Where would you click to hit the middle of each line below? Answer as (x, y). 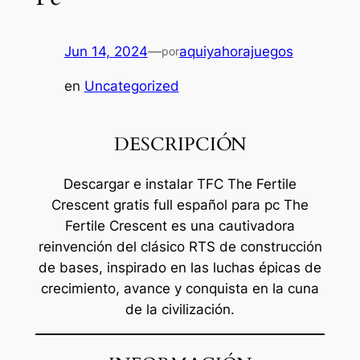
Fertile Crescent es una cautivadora (180, 225)
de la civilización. (180, 309)
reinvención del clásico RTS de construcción (180, 246)
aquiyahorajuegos (236, 52)
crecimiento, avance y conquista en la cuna (180, 288)
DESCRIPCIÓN (180, 144)
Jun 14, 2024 (106, 52)
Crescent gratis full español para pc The (180, 205)
